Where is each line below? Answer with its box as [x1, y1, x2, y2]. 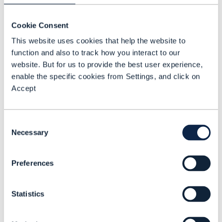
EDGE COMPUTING [89, 176, 133, 183]
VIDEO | [25, 176, 44, 183]
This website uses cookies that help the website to [11, 36, 185, 45]
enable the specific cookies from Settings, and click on [11, 72, 200, 81]
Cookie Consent [11, 21, 69, 29]
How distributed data [25, 185, 149, 201]
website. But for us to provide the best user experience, [11, 60, 203, 69]
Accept [11, 84, 36, 93]
